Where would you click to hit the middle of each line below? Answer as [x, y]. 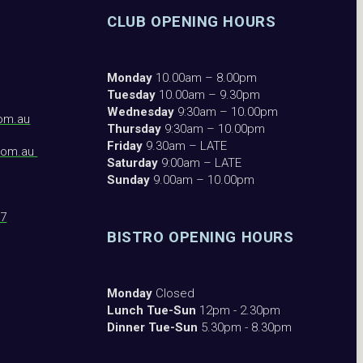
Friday [125, 146]
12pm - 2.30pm [240, 311]
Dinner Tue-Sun [154, 328]
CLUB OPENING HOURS [192, 22]
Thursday [135, 129]
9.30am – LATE [185, 146]
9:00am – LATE [200, 163]
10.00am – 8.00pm [207, 78]
